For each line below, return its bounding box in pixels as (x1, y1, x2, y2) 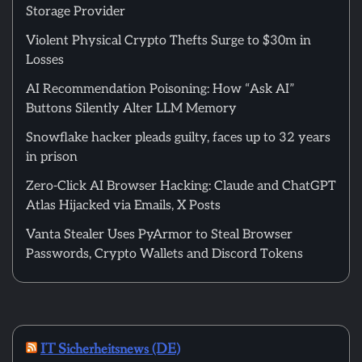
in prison (26, 149, 78, 165)
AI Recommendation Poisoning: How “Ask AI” (26, 82, 295, 97)
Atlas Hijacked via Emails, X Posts (26, 198, 221, 213)
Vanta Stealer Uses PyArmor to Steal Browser (26, 227, 293, 242)
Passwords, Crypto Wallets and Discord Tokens (26, 246, 303, 262)
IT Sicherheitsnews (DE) (40, 339, 180, 359)
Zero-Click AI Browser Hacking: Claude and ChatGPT (26, 179, 336, 194)
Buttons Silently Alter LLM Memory (26, 101, 237, 116)
